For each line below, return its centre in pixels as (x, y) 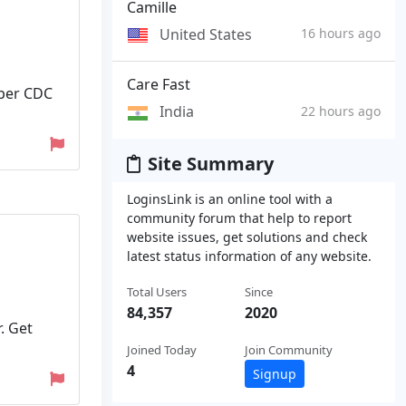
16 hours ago (341, 33)
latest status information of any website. (249, 256)
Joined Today (162, 349)
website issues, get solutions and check (247, 237)
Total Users (157, 291)
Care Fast (159, 85)
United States (206, 34)
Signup (275, 373)
